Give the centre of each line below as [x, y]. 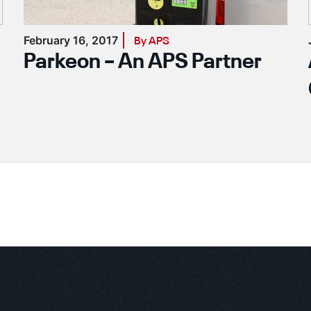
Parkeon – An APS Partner [143, 62]
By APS [152, 42]
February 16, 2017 [71, 40]
